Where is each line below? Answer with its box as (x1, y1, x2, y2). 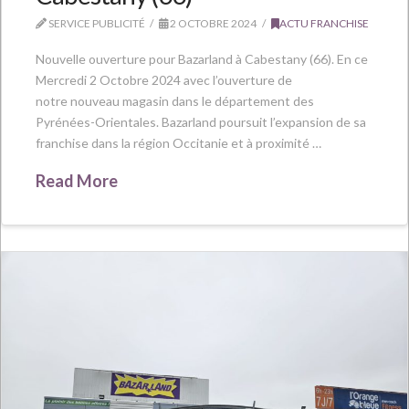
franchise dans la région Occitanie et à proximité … (35, 134, 321, 151)
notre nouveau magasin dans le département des (35, 92, 314, 109)
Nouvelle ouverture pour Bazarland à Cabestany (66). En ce (35, 50, 368, 67)
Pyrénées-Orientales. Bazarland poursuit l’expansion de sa (35, 113, 366, 130)
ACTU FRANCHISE (278, 16, 369, 31)
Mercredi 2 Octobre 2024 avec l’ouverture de (35, 71, 292, 88)
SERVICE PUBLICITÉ (46, 16, 145, 31)
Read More (35, 171, 118, 192)
